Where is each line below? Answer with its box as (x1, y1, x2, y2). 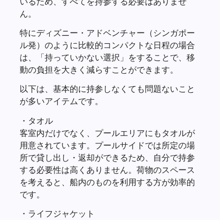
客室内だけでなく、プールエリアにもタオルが (20, 127, 195, 138)
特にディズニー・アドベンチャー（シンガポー (20, 27, 195, 38)
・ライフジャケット (20, 208, 95, 219)
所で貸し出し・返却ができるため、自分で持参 (20, 152, 195, 163)
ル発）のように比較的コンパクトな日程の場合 (20, 39, 195, 50)
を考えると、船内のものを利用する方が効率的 (20, 176, 195, 187)
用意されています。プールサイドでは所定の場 (20, 139, 195, 150)
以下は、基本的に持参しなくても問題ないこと (20, 83, 195, 94)
